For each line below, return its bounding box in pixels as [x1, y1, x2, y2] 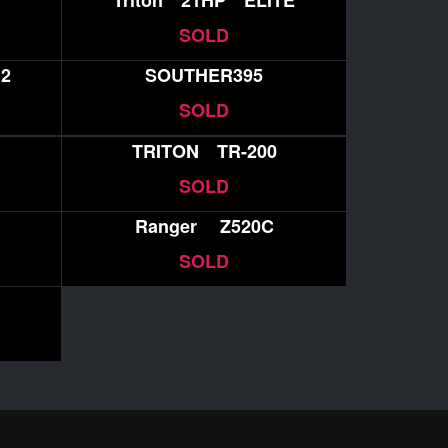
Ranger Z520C [134, 212, 274, 239]
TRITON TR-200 [131, 137, 277, 164]
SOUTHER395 [145, 62, 263, 89]
